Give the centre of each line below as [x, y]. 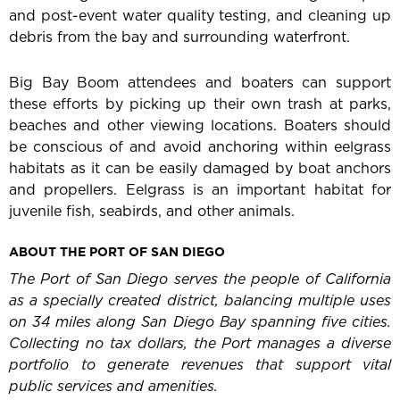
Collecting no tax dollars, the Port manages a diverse [200, 343]
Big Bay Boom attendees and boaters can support [200, 83]
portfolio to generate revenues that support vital [200, 365]
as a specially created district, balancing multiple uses [200, 300]
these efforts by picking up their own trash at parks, [200, 104]
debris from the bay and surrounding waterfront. [182, 37]
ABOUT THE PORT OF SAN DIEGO [117, 252]
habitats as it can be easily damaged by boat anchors [200, 168]
